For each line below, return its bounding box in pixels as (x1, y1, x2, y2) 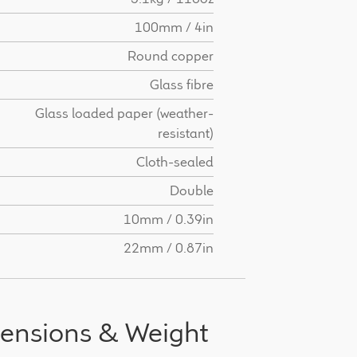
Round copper (127, 46, 214, 65)
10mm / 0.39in (124, 210, 214, 228)
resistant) (158, 124, 214, 142)
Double (170, 181, 214, 199)
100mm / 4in (135, 18, 214, 36)
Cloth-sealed (136, 152, 214, 171)
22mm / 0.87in (124, 238, 214, 257)
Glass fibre (150, 75, 214, 93)
